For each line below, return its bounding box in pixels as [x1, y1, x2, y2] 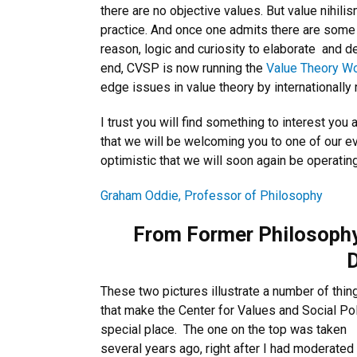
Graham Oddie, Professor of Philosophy [100, 188, 323, 203]
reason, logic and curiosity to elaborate [100, 41, 316, 57]
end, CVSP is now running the [100, 61, 266, 76]
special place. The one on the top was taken [100, 322, 347, 337]
